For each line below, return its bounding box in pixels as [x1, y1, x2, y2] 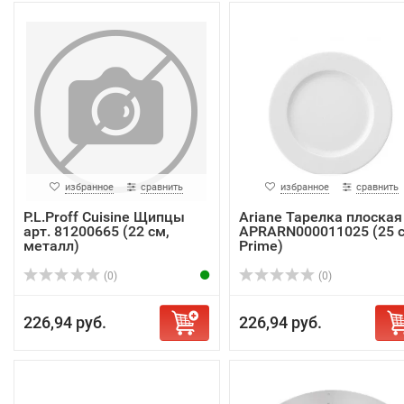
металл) [23, 237, 79, 254]
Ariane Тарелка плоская [238, 208, 402, 225]
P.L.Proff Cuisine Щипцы [23, 208, 185, 225]
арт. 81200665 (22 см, [23, 223, 170, 240]
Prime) [238, 237, 283, 254]
